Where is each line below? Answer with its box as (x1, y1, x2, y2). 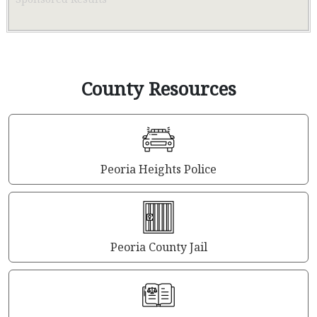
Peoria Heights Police (100, 161, 217, 177)
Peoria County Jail (110, 239, 207, 255)
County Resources (81, 76, 236, 101)
